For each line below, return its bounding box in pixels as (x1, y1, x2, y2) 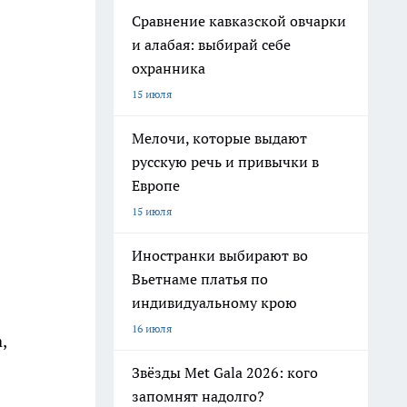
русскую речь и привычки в (132, 153, 319, 171)
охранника (132, 59, 205, 77)
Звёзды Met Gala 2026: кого (132, 363, 318, 382)
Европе (132, 176, 180, 194)
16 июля (132, 322, 172, 335)
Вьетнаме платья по (132, 270, 268, 288)
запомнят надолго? (132, 387, 264, 405)
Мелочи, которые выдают (132, 129, 307, 147)
